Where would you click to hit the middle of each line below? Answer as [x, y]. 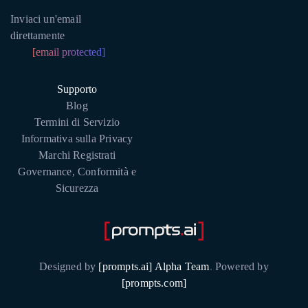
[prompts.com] [154, 283]
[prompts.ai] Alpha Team [154, 266]
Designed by [69, 266]
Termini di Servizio [77, 122]
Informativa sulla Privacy [77, 139]
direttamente [38, 35]
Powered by [240, 266]
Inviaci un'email [46, 19]
